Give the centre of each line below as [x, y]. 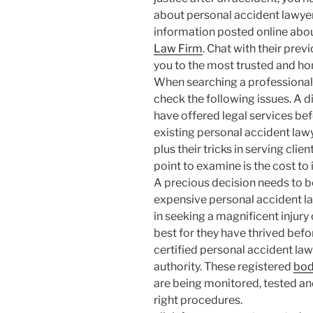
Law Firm [178, 49]
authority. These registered [224, 267]
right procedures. [198, 300]
